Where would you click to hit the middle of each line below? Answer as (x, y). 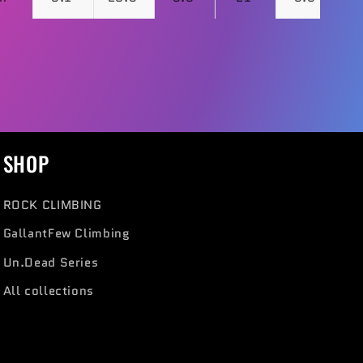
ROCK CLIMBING (52, 204)
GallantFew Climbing (66, 233)
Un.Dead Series (51, 262)
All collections (48, 291)
